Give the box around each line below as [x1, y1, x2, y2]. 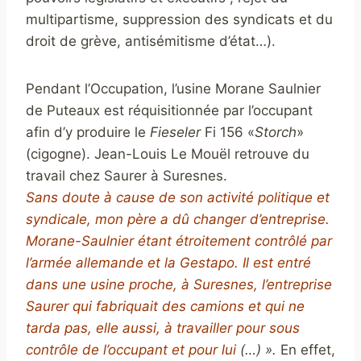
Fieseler [150, 124, 201, 141]
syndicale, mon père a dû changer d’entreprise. [26, 211, 330, 228]
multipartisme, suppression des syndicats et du [26, 11, 333, 28]
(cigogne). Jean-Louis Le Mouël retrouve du [26, 146, 309, 163]
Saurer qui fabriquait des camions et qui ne [26, 298, 305, 315]
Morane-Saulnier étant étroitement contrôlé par [26, 233, 332, 250]
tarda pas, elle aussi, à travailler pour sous [26, 320, 300, 337]
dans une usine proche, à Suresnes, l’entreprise [26, 276, 332, 293]
